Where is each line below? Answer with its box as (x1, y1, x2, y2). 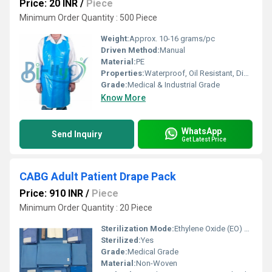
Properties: (101, 69, 144, 78)
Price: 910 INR (19, 188, 83, 199)
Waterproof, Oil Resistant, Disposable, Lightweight (144, 69, 243, 78)
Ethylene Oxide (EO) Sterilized (174, 224, 244, 233)
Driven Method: (101, 46, 160, 55)
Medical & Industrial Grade (127, 80, 220, 89)
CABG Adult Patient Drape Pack (19, 170, 176, 183)
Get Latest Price (182, 135, 226, 143)
